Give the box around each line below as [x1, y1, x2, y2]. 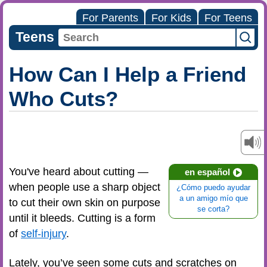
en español [185, 167, 230, 177]
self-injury [21, 228, 66, 240]
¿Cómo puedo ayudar [176, 184, 250, 192]
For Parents [82, 12, 138, 24]
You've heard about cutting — [9, 166, 148, 178]
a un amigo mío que [179, 194, 248, 203]
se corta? [197, 205, 229, 213]
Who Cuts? [9, 87, 118, 110]
